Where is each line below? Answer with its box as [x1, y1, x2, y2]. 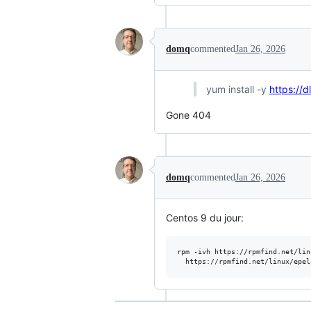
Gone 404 [166, 108, 211, 121]
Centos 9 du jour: [166, 211, 244, 224]
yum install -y [205, 83, 269, 95]
